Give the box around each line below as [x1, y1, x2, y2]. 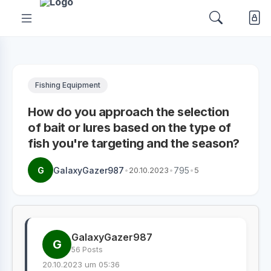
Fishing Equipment [35, 80, 100, 90]
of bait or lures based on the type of [28, 120, 231, 135]
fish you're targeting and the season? [28, 136, 240, 151]
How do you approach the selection [28, 105, 229, 119]
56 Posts [71, 245, 103, 254]
